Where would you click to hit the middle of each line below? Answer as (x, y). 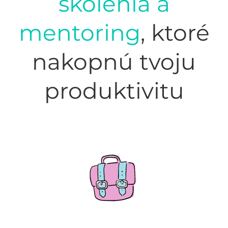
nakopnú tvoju (114, 61)
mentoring (79, 32)
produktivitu (114, 90)
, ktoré (175, 32)
